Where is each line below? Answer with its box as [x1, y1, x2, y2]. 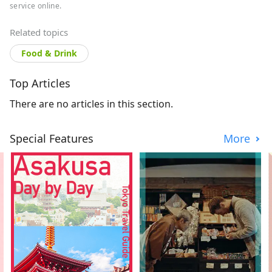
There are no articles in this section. [10, 97, 173, 111]
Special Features [10, 131, 93, 146]
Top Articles [10, 76, 70, 91]
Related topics [10, 26, 68, 39]
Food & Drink [21, 47, 77, 59]
